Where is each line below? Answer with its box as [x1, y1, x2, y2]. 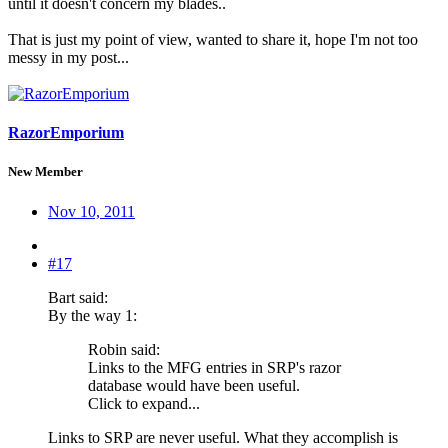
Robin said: [88, 340, 160, 358]
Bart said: [48, 288, 108, 306]
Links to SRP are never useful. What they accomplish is [48, 428, 398, 446]
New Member [8, 164, 83, 180]
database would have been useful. [88, 376, 300, 394]
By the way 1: [48, 306, 137, 324]
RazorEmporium [8, 124, 124, 142]
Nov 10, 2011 [48, 202, 135, 220]
